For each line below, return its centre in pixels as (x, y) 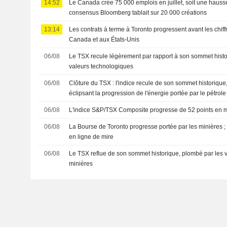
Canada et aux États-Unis (104, 39)
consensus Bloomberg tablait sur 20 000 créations (138, 12)
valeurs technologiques (101, 66)
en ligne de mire (91, 137)
